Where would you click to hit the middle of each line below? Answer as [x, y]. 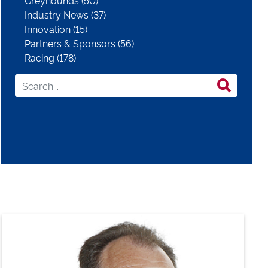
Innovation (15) [56, 29]
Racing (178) [50, 58]
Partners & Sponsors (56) [79, 43]
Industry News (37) [65, 15]
